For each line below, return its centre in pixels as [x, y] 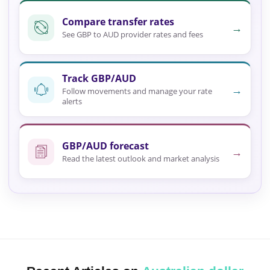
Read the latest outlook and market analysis [141, 158]
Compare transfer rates [118, 21]
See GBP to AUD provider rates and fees [133, 34]
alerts [72, 102]
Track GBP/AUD [99, 79]
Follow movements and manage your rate [137, 91]
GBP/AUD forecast [105, 146]
